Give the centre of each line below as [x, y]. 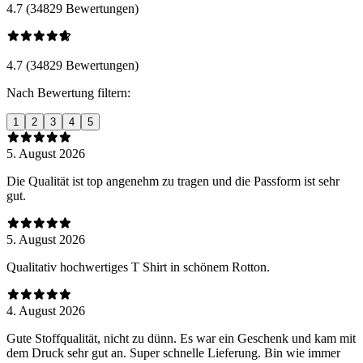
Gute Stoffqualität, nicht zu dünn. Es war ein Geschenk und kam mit [181, 338]
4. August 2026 [46, 310]
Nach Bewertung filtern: [68, 92]
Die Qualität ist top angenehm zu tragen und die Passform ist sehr [173, 181]
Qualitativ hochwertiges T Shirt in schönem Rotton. [138, 267]
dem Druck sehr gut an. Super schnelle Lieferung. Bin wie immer [173, 352]
